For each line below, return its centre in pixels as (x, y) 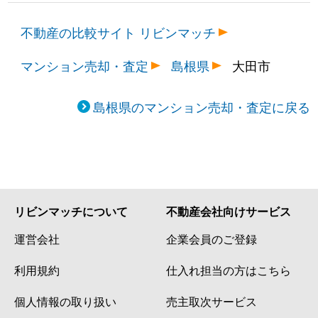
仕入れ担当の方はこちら (229, 269)
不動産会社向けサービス (229, 211)
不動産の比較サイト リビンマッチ (119, 32)
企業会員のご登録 (212, 238)
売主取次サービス (212, 301)
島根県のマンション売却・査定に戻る (201, 106)
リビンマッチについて (71, 211)
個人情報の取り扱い (65, 301)
